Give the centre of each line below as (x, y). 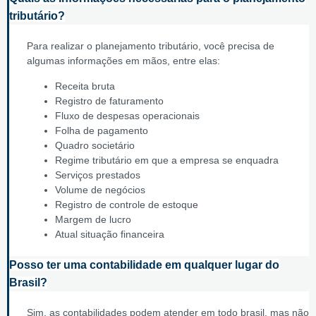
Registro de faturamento (111, 101)
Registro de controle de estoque (127, 204)
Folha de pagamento (102, 130)
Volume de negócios (100, 189)
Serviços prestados (98, 175)
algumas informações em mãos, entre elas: (123, 61)
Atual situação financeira (110, 234)
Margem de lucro (93, 219)
